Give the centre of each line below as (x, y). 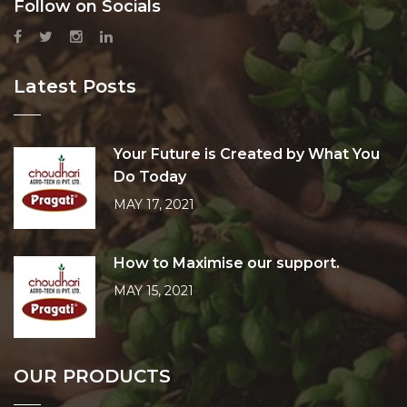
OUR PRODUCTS (92, 376)
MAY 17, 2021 (154, 204)
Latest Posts (75, 86)
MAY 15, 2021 (154, 291)
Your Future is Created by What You (247, 154)
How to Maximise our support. (227, 263)
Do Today (150, 177)
